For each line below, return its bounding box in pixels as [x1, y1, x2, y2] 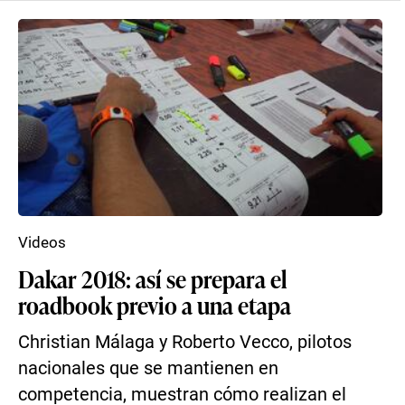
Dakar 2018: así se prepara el [18, 262, 287, 295]
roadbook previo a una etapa [18, 288, 291, 321]
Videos [18, 233, 66, 251]
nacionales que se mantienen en [18, 358, 278, 379]
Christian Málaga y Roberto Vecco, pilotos [18, 332, 352, 353]
